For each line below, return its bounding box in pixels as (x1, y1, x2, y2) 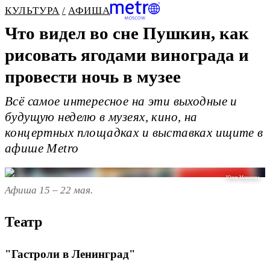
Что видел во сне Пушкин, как (5, 24, 249, 43)
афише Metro (5, 142, 79, 155)
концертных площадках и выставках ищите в (5, 126, 263, 140)
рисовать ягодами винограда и (5, 45, 249, 64)
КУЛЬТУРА (5, 5, 60, 16)
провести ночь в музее (5, 67, 181, 86)
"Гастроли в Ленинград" (5, 248, 139, 261)
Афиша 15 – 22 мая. (5, 184, 93, 196)
